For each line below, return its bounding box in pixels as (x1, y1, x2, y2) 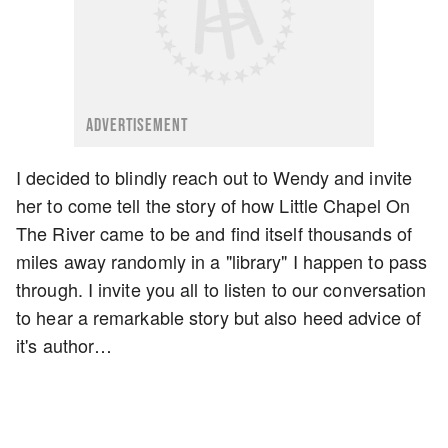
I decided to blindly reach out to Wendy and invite (16, 163, 413, 190)
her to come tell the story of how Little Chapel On (16, 191, 411, 218)
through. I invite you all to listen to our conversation (16, 275, 427, 302)
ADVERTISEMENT (86, 114, 189, 136)
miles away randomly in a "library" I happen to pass (16, 247, 428, 274)
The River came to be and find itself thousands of (16, 219, 412, 246)
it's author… (16, 331, 113, 358)
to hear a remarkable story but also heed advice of (16, 303, 422, 330)
